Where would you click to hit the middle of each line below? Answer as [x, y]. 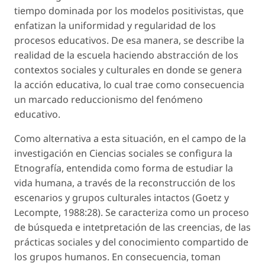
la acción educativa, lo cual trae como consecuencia [129, 84]
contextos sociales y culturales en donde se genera [128, 70]
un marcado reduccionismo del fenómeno [109, 99]
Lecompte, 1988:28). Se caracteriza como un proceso [132, 212]
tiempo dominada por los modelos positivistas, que [129, 10]
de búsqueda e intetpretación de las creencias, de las [132, 227]
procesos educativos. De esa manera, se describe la [129, 40]
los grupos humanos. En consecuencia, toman [117, 256]
